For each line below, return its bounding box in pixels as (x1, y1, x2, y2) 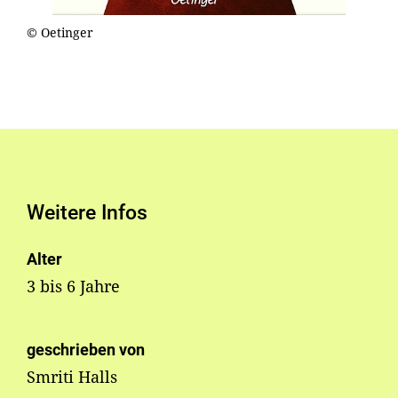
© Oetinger (27, 24, 93, 41)
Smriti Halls (27, 366, 117, 388)
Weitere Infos (27, 201, 147, 225)
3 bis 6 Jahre (27, 275, 120, 298)
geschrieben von (27, 340, 145, 360)
